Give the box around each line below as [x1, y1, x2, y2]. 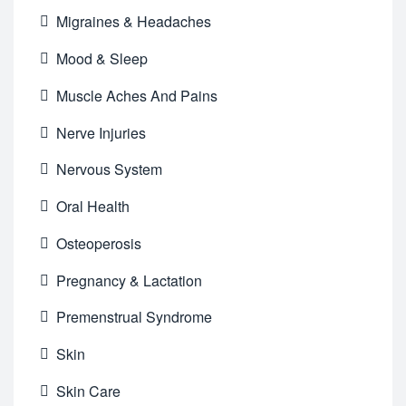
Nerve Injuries [56, 121, 147, 143]
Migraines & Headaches [56, 11, 212, 33]
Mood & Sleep [56, 48, 149, 69]
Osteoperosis [56, 232, 142, 254]
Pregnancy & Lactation [56, 269, 203, 291]
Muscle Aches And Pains [56, 84, 218, 106]
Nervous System [56, 159, 163, 180]
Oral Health [56, 196, 130, 217]
